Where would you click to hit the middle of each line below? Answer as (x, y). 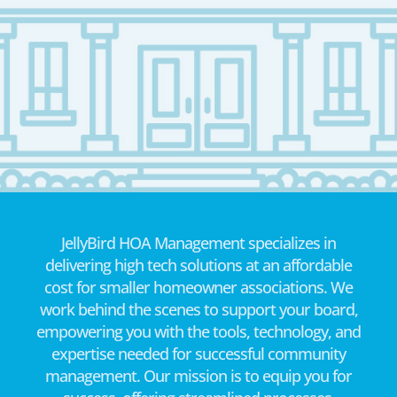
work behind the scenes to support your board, (198, 310)
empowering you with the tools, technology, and (198, 332)
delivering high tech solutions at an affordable (198, 265)
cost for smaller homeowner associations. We (198, 288)
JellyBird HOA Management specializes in (198, 243)
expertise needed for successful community (198, 354)
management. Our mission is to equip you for (198, 376)
